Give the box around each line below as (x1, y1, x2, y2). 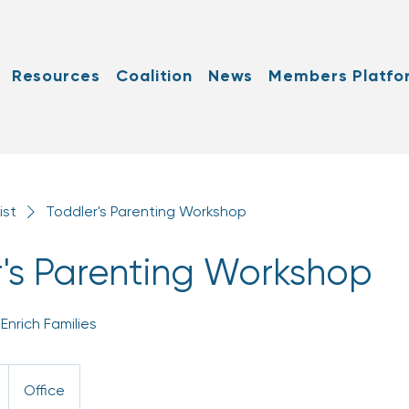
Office (24, 382, 65, 399)
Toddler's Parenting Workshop (46, 203, 246, 220)
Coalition (116, 66, 194, 86)
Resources (11, 66, 100, 86)
